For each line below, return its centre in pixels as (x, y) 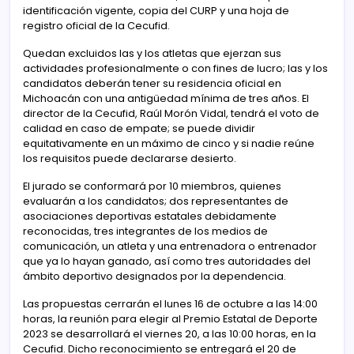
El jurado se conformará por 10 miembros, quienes (152, 186)
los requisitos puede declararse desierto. (130, 158)
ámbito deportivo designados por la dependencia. (154, 276)
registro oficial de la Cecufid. (96, 25)
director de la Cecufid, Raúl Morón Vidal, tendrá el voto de (171, 113)
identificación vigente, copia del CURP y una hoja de (156, 10)
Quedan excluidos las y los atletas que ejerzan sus (152, 53)
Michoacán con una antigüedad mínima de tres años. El (166, 98)
